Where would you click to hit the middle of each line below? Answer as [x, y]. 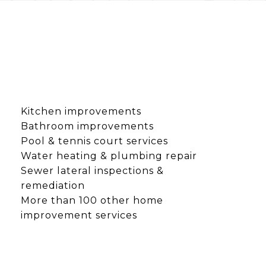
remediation [53, 185]
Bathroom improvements [88, 126]
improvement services [79, 215]
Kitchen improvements [81, 111]
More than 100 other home [92, 200]
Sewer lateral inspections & [93, 170]
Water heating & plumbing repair [109, 156]
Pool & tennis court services [95, 141]
